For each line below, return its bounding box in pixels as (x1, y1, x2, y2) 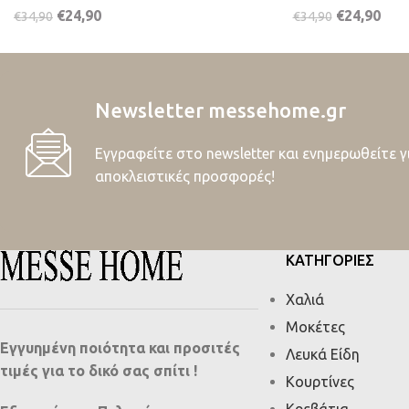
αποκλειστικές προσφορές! (95, 167, 275, 184)
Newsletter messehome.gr (95, 98, 346, 121)
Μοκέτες (285, 318, 345, 335)
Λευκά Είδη (285, 345, 360, 362)
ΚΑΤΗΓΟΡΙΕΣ (285, 251, 374, 268)
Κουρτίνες (285, 372, 354, 390)
